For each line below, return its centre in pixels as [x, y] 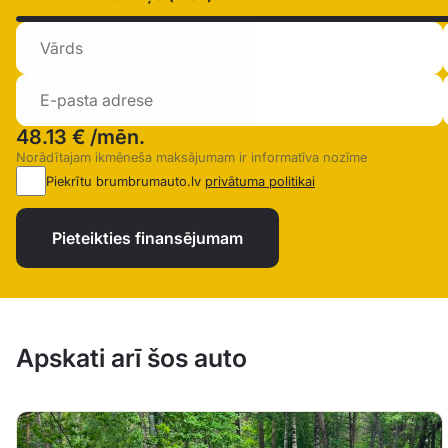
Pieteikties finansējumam [147, 238]
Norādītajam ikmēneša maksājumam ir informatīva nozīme [191, 157]
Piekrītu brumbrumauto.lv [125, 181]
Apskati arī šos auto [131, 358]
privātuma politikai [260, 181]
